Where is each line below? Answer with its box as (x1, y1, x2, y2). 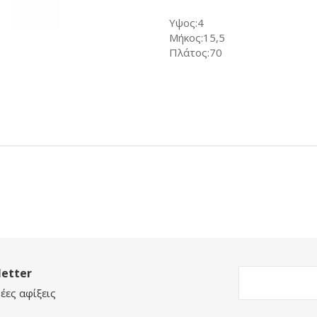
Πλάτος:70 (169, 45, 222, 59)
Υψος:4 (169, 16, 204, 30)
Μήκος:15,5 (169, 30, 225, 45)
